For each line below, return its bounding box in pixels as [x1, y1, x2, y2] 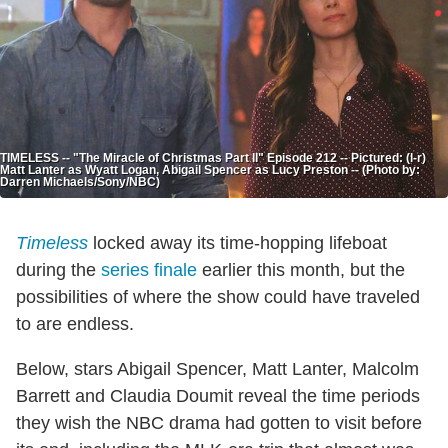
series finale [101, 259, 197, 280]
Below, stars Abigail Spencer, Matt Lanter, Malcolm [16, 358, 419, 379]
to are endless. [16, 313, 134, 334]
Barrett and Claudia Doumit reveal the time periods [16, 385, 420, 406]
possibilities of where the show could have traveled [16, 286, 420, 307]
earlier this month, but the [197, 259, 405, 280]
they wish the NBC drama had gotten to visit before [16, 412, 422, 433]
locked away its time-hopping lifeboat [88, 232, 387, 253]
